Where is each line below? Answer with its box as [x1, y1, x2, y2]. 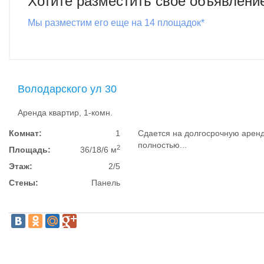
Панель [91, 178, 121, 187]
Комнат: [9, 128, 42, 138]
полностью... [138, 140, 187, 150]
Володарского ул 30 [18, 83, 117, 95]
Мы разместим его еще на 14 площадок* [28, 18, 204, 28]
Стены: [9, 178, 38, 187]
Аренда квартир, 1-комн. [18, 108, 113, 117]
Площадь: [9, 145, 51, 154]
